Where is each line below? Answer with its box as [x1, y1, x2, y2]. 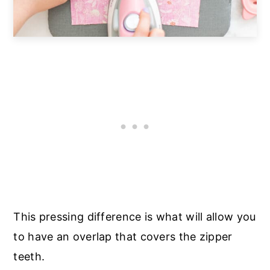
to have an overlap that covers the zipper [13, 230, 233, 243]
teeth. [13, 250, 45, 263]
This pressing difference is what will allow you [13, 210, 256, 223]
